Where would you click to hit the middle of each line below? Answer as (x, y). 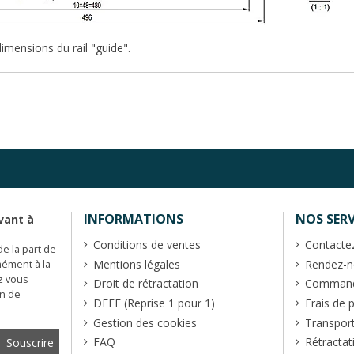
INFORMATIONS (133, 219)
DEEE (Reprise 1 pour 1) (154, 303)
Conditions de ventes (147, 245)
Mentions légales (136, 264)
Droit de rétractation (145, 284)
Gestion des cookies (145, 322)
